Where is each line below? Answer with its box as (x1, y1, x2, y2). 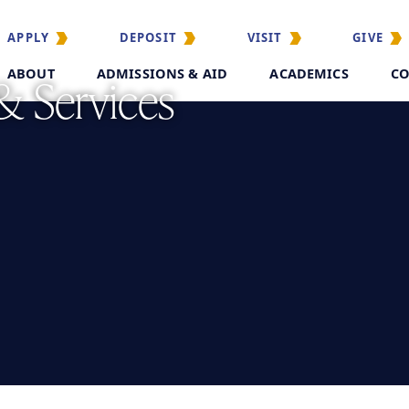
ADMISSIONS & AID (96, 65, 228, 83)
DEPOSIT (119, 29, 177, 47)
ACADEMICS (269, 65, 349, 83)
